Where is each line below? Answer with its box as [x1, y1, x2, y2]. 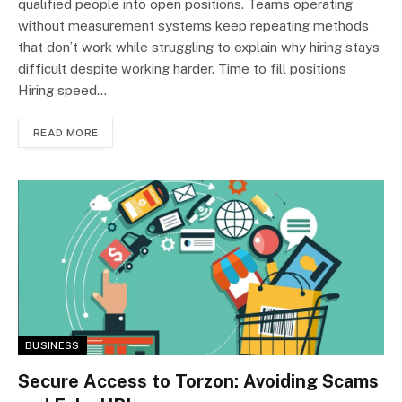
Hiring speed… [18, 83, 107, 99]
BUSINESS [25, 340, 80, 352]
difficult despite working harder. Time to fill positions [18, 61, 346, 77]
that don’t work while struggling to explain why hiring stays [18, 39, 380, 56]
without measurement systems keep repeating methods [18, 18, 369, 34]
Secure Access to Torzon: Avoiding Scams [18, 371, 379, 393]
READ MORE [33, 127, 99, 140]
